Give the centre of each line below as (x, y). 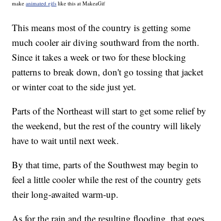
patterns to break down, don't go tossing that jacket (108, 72)
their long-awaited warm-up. (65, 194)
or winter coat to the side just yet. (74, 86)
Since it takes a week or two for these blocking (99, 57)
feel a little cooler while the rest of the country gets (107, 179)
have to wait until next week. (66, 140)
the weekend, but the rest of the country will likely (107, 125)
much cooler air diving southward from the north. (106, 42)
